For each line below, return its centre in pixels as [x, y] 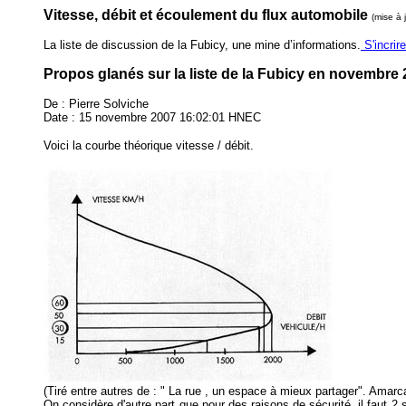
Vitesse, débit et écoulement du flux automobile [206, 15]
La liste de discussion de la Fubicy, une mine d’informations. [202, 45]
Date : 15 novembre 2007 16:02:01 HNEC [152, 117]
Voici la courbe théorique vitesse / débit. [149, 145]
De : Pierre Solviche [96, 104]
